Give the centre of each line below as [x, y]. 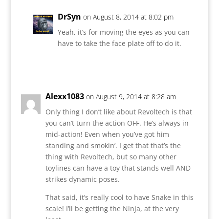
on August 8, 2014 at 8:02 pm [128, 17]
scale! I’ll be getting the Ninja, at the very [112, 208]
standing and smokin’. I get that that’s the [113, 145]
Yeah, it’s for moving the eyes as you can [123, 32]
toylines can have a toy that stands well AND [118, 168]
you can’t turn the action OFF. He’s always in [117, 123]
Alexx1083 [65, 96]
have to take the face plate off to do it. [119, 43]
